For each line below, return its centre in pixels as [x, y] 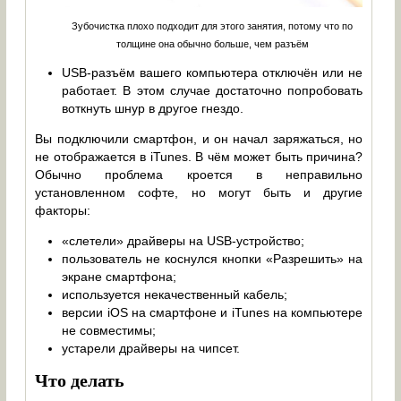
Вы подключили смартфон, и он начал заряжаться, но [199, 138]
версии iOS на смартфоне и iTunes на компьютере [213, 312]
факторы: [63, 210]
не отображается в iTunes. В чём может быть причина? [199, 156]
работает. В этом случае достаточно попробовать [213, 90]
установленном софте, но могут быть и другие [199, 192]
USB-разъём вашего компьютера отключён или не [213, 72]
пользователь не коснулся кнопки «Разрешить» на [213, 258]
